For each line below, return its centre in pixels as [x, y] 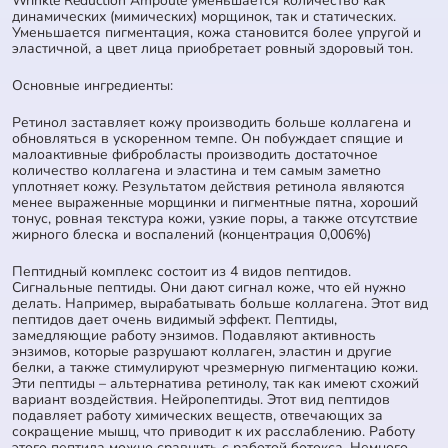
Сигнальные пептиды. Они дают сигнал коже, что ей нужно [209, 287]
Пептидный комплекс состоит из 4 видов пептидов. [181, 271]
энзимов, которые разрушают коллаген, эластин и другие [202, 351]
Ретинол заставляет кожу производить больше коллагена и [211, 122]
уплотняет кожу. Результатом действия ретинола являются [208, 186]
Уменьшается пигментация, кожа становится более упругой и [216, 32]
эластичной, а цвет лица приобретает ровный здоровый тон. [212, 48]
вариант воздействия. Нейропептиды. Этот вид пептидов [201, 399]
